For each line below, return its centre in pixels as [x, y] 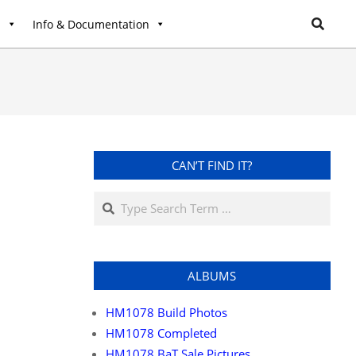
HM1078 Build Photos [166, 312]
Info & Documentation [91, 24]
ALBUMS [212, 276]
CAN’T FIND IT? [212, 165]
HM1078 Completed [161, 333]
